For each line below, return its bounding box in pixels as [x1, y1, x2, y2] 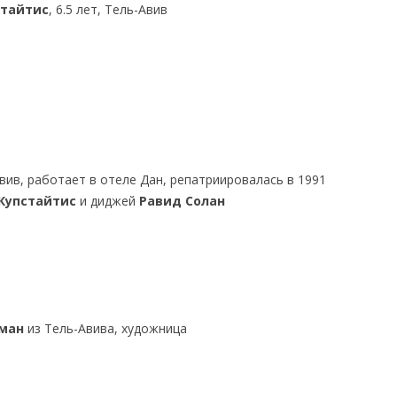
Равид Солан [138, 192, 225, 209]
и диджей [75, 192, 139, 209]
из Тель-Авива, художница [24, 320, 188, 337]
